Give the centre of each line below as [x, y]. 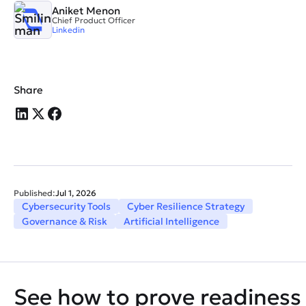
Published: [34, 193]
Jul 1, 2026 [76, 193]
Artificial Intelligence [171, 222]
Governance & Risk [65, 222]
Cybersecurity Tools [66, 207]
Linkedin [68, 29]
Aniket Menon [86, 10]
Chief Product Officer [94, 20]
